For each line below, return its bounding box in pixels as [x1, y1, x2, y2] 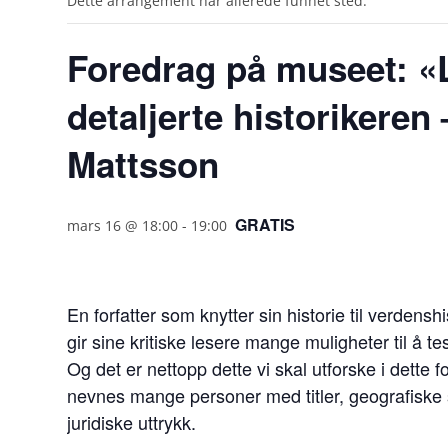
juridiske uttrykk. [67, 409, 197, 435]
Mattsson [67, 139, 220, 189]
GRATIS [235, 213, 296, 236]
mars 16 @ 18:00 [67, 216, 179, 235]
